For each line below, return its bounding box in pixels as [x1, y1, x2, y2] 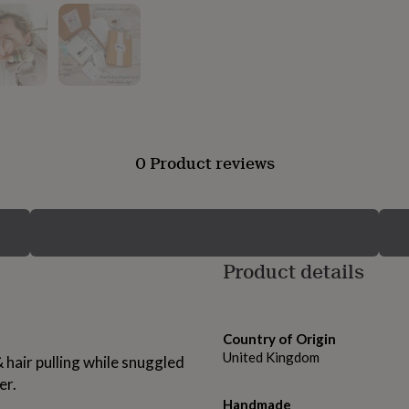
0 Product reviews [134, 151, 275, 175]
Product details [223, 257, 364, 286]
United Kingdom [223, 349, 320, 366]
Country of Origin [223, 330, 336, 348]
